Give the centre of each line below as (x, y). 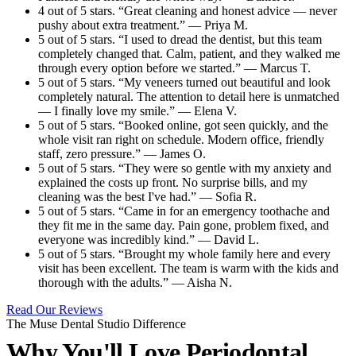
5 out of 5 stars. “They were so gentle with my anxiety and (185, 168)
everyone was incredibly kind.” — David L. (149, 239)
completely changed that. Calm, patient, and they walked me (189, 53)
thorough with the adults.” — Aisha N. (135, 282)
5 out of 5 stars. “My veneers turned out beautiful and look (184, 82)
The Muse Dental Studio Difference (96, 323)
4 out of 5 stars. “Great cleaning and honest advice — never (188, 10)
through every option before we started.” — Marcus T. (174, 68)
